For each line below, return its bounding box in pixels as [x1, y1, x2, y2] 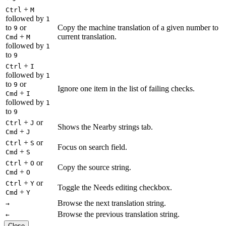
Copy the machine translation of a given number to [58, 23, 218, 32]
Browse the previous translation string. [58, 210, 180, 219]
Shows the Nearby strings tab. [58, 123, 153, 132]
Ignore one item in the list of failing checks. [58, 84, 195, 93]
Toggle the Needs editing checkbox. [58, 183, 172, 192]
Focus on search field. [58, 143, 127, 152]
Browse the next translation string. [58, 199, 166, 208]
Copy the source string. [58, 163, 131, 172]
